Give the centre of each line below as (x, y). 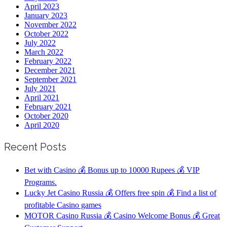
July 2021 (40, 88)
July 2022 (40, 43)
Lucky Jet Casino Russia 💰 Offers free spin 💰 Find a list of (120, 193)
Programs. (41, 182)
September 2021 (50, 79)
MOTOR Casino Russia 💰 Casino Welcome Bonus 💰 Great (122, 215)
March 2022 (44, 52)
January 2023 (46, 15)
